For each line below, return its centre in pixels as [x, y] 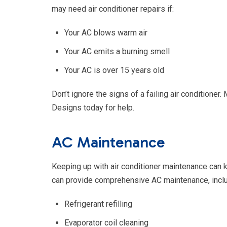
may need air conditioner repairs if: [113, 9]
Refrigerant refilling [98, 204]
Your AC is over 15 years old [114, 70]
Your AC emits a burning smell [117, 52]
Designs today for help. [93, 108]
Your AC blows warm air [106, 33]
